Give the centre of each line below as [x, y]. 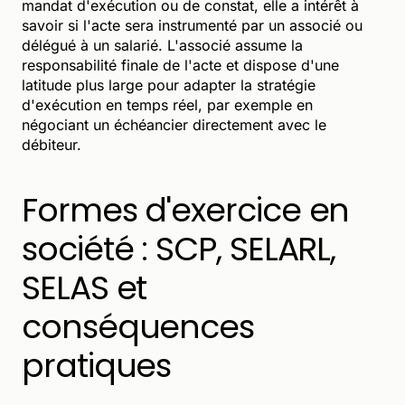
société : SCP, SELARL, [179, 249]
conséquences [138, 326]
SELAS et [85, 287]
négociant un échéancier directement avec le [174, 124]
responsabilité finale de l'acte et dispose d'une [180, 65]
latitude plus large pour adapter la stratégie [169, 85]
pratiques [97, 365]
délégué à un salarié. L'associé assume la [162, 45]
